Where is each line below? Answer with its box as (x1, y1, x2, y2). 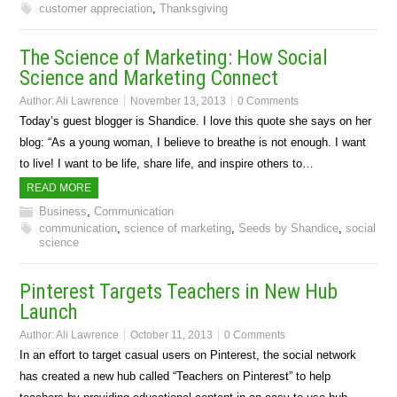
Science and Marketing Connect (19, 66, 279, 90)
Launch (19, 300, 78, 324)
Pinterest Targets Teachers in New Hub (19, 279, 339, 304)
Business (39, 204, 88, 218)
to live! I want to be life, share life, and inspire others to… (19, 156, 315, 170)
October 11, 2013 (130, 328, 214, 341)
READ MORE (27, 181, 92, 194)
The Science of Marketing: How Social (19, 45, 329, 70)
